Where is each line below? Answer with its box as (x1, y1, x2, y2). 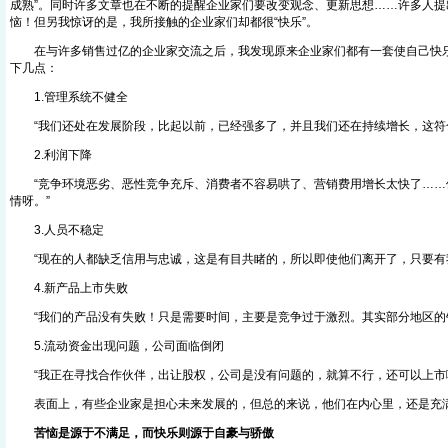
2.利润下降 (10, 148, 92, 162)
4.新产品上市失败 (10, 281, 128, 295)
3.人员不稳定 (10, 223, 104, 237)
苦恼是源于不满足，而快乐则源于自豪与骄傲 (34, 426, 274, 440)
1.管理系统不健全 (10, 90, 128, 104)
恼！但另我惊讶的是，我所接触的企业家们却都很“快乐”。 (10, 15, 318, 29)
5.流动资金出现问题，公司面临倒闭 (10, 339, 224, 353)
